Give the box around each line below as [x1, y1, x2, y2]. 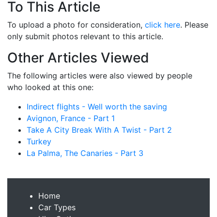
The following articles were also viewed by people [7, 71, 192, 80]
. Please [180, 20, 208, 30]
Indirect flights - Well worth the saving [27, 102, 167, 111]
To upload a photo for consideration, [7, 20, 145, 30]
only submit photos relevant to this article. [7, 31, 163, 41]
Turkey [27, 137, 51, 146]
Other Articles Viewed [7, 49, 149, 66]
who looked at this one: [7, 82, 93, 92]
